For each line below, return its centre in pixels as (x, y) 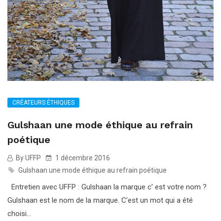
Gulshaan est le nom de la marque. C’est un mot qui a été (100, 200)
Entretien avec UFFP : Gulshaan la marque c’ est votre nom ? (107, 187)
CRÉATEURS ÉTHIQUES (43, 102)
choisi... (19, 213)
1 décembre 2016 (82, 158)
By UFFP (28, 158)
